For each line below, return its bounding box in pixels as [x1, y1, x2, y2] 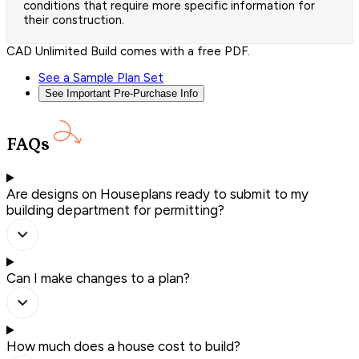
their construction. [23, 13, 124, 28]
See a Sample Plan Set [38, 71, 163, 86]
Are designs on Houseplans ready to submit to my [6, 185, 309, 202]
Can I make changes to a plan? [6, 269, 190, 286]
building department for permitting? [6, 201, 224, 218]
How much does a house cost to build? [6, 337, 240, 354]
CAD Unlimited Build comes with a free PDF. [6, 44, 250, 59]
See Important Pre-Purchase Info [45, 87, 198, 100]
